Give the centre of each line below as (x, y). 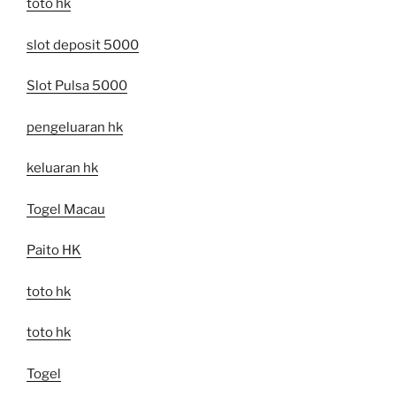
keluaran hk (62, 168)
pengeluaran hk (75, 127)
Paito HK (54, 251)
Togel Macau (66, 209)
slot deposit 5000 (83, 45)
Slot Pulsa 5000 (77, 86)
